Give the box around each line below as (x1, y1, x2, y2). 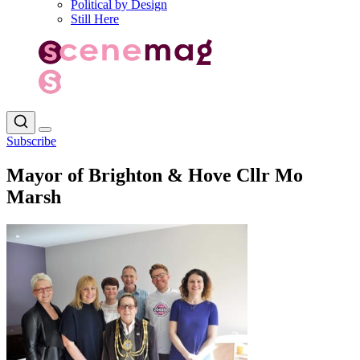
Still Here (71, 12, 119, 26)
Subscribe (6, 133, 56, 148)
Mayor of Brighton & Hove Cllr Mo (6, 164, 303, 186)
